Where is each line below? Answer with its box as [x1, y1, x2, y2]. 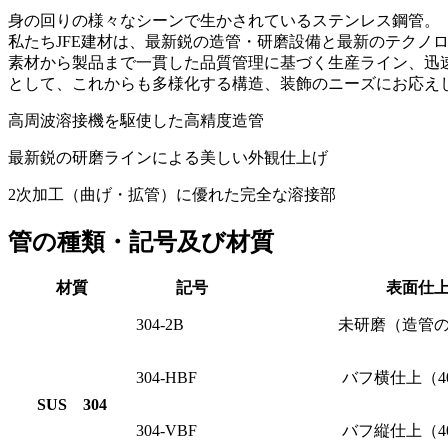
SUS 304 [37, 396, 107, 414]
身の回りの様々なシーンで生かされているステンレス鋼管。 [8, 12, 440, 30]
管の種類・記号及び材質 [8, 229, 274, 256]
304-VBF [136, 422, 197, 440]
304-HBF [136, 369, 197, 387]
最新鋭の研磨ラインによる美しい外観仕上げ [8, 149, 328, 167]
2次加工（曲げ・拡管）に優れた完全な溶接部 [8, 186, 336, 204]
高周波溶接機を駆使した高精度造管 [8, 112, 264, 130]
